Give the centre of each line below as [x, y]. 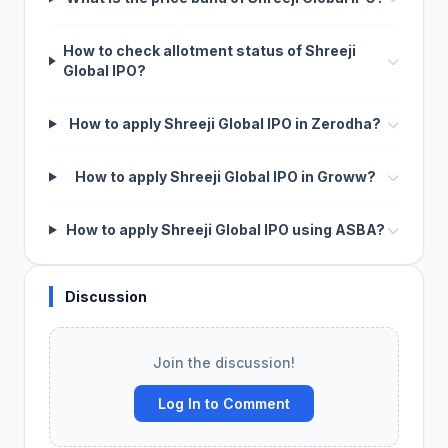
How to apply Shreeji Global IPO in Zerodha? [225, 123]
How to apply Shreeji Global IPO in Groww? [225, 176]
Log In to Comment [224, 403]
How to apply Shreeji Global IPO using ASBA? [225, 229]
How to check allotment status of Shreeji [209, 50]
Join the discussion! [224, 362]
